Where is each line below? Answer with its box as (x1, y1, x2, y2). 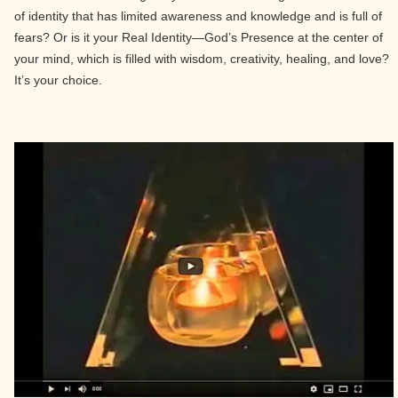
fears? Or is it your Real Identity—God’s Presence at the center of (14, 30, 383, 44)
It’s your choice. (14, 73, 102, 87)
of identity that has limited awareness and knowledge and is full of (14, 9, 382, 23)
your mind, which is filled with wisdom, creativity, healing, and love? (14, 52, 389, 66)
